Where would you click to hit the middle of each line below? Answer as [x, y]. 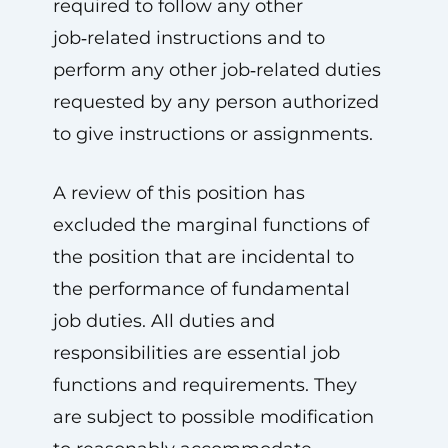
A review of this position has [178, 193]
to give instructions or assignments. [212, 134]
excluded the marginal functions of [210, 225]
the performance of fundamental [201, 289]
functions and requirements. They [204, 385]
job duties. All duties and [163, 321]
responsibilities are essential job [196, 353]
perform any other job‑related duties [216, 70]
